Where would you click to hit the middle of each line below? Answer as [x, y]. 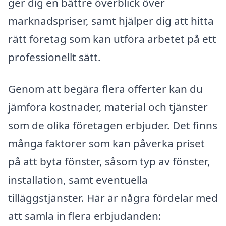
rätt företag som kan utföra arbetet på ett [112, 39]
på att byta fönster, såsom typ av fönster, [109, 162]
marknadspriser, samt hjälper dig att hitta [111, 20]
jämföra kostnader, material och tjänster [108, 107]
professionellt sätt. [54, 57]
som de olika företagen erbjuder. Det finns [113, 125]
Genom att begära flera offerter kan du [105, 89]
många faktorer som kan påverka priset [106, 144]
